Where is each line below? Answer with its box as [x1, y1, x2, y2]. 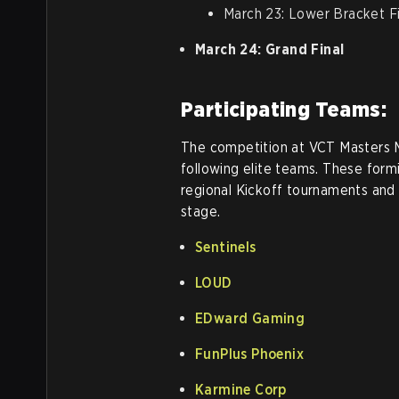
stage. [181, 202, 221, 220]
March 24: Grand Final [195, 40, 345, 58]
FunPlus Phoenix [195, 345, 304, 362]
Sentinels [195, 238, 256, 256]
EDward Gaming [195, 309, 305, 327]
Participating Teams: [181, 95, 387, 122]
